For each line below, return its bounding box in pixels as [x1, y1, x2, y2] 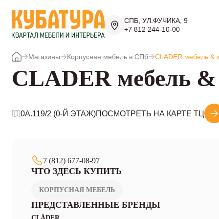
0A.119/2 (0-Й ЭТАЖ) [21, 109, 96, 118]
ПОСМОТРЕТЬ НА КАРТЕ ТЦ [96, 109, 204, 118]
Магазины [28, 53, 60, 61]
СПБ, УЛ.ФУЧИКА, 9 [124, 17, 188, 24]
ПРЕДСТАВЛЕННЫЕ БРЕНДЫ [31, 200, 160, 210]
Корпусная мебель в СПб [67, 53, 148, 61]
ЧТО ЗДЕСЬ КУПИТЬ [31, 166, 122, 176]
